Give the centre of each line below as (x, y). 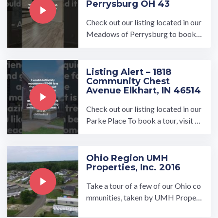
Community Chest (128, 81)
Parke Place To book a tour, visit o (143, 120)
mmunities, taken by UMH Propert (144, 198)
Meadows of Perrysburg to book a (144, 34)
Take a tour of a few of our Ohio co (144, 186)
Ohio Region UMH (127, 158)
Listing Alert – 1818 (129, 72)
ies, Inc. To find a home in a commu (143, 209)
